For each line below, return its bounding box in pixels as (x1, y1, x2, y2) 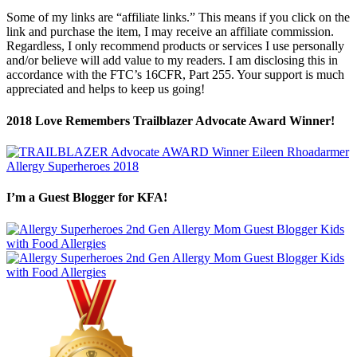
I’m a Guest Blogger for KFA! (6, 190, 167, 205)
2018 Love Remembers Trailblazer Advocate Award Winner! (6, 113, 335, 127)
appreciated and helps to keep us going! (6, 82, 205, 96)
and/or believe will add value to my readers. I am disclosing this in (6, 53, 338, 68)
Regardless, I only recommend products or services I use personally (6, 39, 344, 53)
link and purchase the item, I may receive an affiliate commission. (6, 25, 334, 39)
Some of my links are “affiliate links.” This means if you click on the (6, 10, 350, 25)
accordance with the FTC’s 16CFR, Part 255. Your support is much (6, 68, 344, 82)
